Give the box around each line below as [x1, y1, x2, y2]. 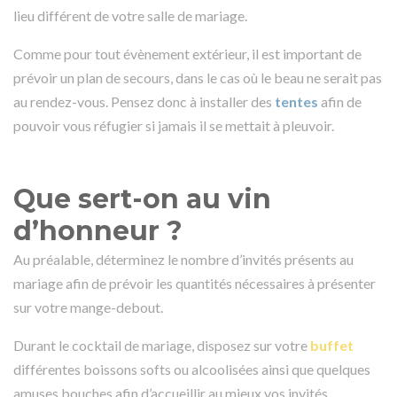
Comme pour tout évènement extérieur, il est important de [13, 44, 362, 62]
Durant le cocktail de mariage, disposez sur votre [13, 336, 310, 354]
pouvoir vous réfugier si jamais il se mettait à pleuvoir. [13, 116, 334, 134]
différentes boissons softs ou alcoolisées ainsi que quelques [13, 360, 370, 378]
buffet [310, 336, 354, 354]
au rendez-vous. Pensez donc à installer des [13, 92, 275, 110]
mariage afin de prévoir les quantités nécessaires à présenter [13, 274, 376, 292]
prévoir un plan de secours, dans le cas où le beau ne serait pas [13, 68, 382, 86]
